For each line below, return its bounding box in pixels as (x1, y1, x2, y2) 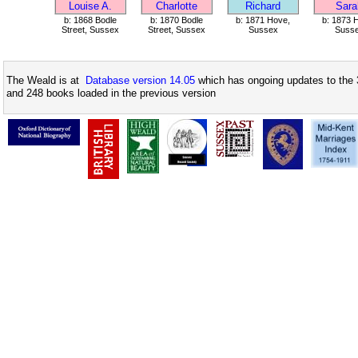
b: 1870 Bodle (150, 15, 203, 25)
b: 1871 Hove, (236, 15, 290, 25)
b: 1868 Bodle (64, 15, 117, 25)
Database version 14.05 (86, 74, 195, 87)
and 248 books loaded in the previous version (6, 87, 216, 100)
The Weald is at (6, 74, 86, 87)
